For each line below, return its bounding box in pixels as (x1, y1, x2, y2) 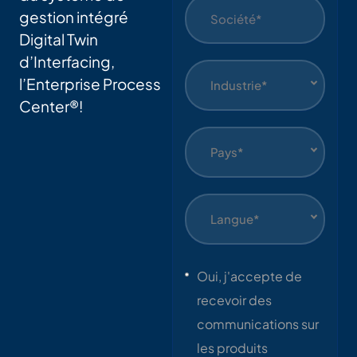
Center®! (19, 96, 83, 116)
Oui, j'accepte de (197, 268, 303, 285)
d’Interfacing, (19, 52, 115, 72)
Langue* (210, 211, 259, 227)
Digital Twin (19, 29, 98, 49)
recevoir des (197, 292, 273, 309)
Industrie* (210, 77, 267, 93)
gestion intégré (19, 7, 128, 27)
